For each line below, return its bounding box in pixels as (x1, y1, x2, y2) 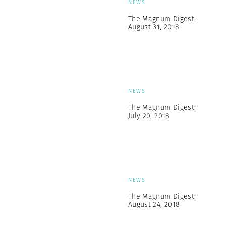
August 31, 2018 (128, 22, 180, 32)
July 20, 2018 (128, 110, 170, 121)
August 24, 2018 (128, 199, 180, 209)
